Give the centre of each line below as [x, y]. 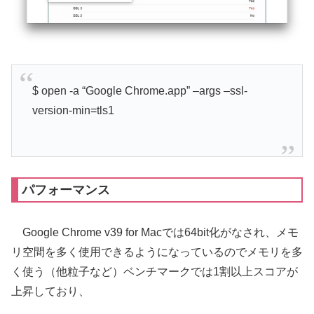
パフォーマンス [66, 190]
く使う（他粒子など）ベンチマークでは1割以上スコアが [155, 271]
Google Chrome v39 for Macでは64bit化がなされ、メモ [155, 232]
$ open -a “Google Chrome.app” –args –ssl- [139, 90]
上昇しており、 [50, 291]
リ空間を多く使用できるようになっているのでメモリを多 [157, 252]
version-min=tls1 [73, 110]
